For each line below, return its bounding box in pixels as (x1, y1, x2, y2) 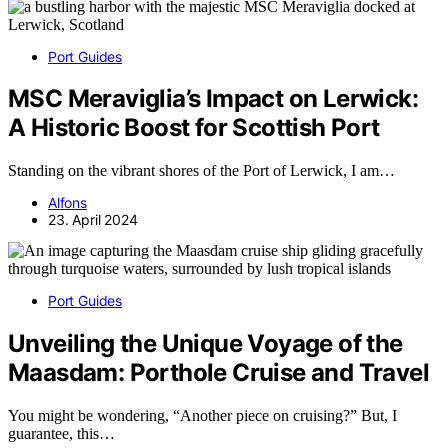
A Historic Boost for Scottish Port (8, 113, 380, 143)
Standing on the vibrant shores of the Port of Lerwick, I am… (8, 162, 395, 180)
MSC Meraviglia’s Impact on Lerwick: (8, 84, 418, 114)
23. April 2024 (48, 211, 138, 229)
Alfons (48, 194, 87, 212)
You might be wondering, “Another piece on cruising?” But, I (8, 407, 397, 425)
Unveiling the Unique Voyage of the (8, 329, 403, 359)
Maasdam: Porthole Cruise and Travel (8, 358, 429, 388)
